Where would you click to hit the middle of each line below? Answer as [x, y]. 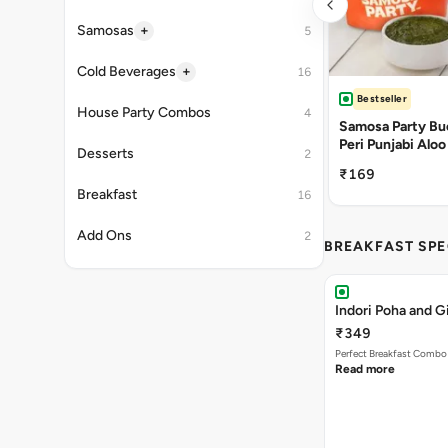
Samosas [105, 30]
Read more [365, 369]
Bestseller [382, 98]
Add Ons [104, 235]
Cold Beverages [126, 71]
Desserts [105, 153]
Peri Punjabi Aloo [392, 144]
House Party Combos [144, 112]
